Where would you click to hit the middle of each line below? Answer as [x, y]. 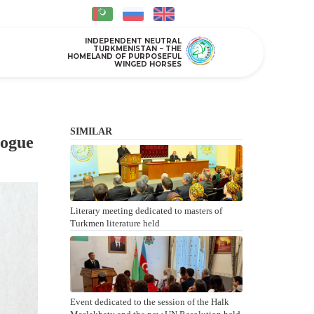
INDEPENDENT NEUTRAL [133, 41]
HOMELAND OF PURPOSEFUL [124, 57]
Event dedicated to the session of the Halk [149, 302]
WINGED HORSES [148, 64]
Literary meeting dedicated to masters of [146, 211]
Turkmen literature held [115, 223]
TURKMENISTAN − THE [137, 49]
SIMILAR [91, 131]
